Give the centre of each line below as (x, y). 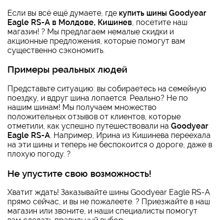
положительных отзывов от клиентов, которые (94, 117)
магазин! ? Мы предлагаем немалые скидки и (91, 31)
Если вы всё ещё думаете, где (63, 13)
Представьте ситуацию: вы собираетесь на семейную (107, 89)
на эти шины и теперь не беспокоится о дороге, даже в (110, 145)
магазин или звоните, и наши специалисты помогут (102, 211)
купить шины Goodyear (163, 13)
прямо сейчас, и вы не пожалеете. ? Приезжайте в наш (109, 202)
